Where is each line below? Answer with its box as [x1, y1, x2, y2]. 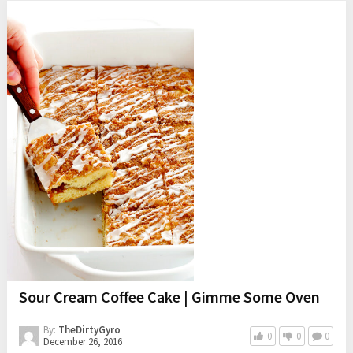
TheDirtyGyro [58, 323, 121, 337]
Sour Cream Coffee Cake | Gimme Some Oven [18, 287, 320, 307]
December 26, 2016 [43, 335, 122, 349]
